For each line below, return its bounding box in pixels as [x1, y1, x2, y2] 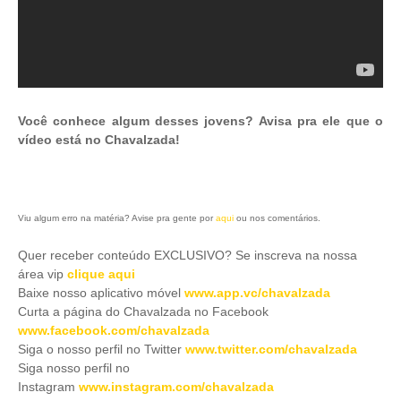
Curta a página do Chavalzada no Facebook [18, 304, 269, 319]
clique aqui [67, 267, 135, 281]
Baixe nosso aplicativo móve [18, 286, 178, 300]
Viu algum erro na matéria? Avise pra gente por [18, 213, 216, 223]
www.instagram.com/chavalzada [79, 380, 274, 394]
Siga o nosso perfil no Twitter [18, 342, 185, 356]
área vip [18, 267, 67, 281]
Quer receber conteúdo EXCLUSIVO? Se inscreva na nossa [18, 248, 357, 262]
